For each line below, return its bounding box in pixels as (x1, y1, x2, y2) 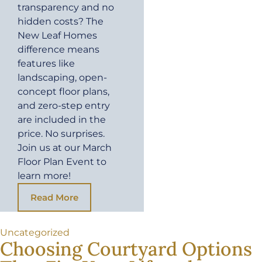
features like (18, 57, 75, 69)
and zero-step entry (18, 99, 110, 111)
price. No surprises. (18, 127, 105, 139)
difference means (18, 43, 99, 55)
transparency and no (18, 1, 114, 13)
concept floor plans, (18, 85, 109, 97)
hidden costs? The (18, 15, 104, 27)
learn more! (18, 170, 71, 181)
